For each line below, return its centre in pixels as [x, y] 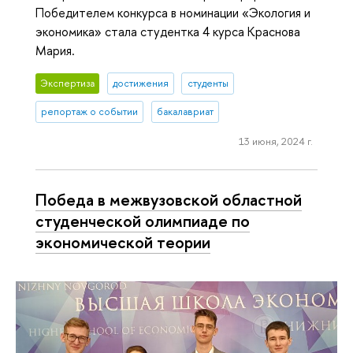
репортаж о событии [90, 112]
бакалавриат [185, 112]
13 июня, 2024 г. [275, 141]
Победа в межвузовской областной [169, 200]
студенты [208, 84]
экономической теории [123, 242]
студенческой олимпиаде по [143, 221]
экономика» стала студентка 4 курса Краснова [168, 32]
